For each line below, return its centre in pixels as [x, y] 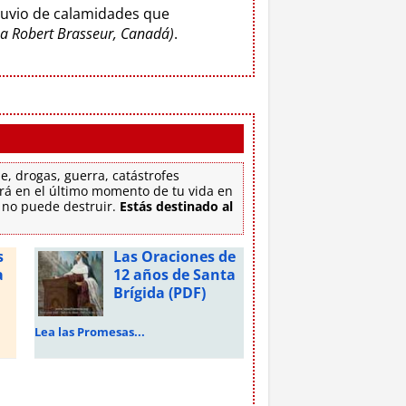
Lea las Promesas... [89, 331]
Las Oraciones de [174, 256]
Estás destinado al [176, 206]
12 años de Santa [174, 274]
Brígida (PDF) [159, 292]
